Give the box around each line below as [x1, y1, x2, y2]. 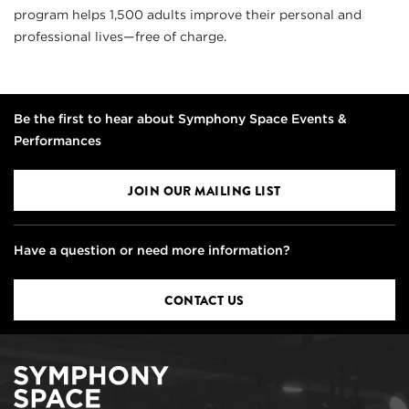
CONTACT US [164, 290, 245, 309]
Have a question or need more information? [14, 242, 290, 257]
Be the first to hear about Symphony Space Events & [14, 110, 347, 126]
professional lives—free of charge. [14, 29, 226, 45]
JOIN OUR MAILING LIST [128, 181, 281, 200]
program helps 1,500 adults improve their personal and [14, 7, 362, 23]
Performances [14, 132, 101, 148]
